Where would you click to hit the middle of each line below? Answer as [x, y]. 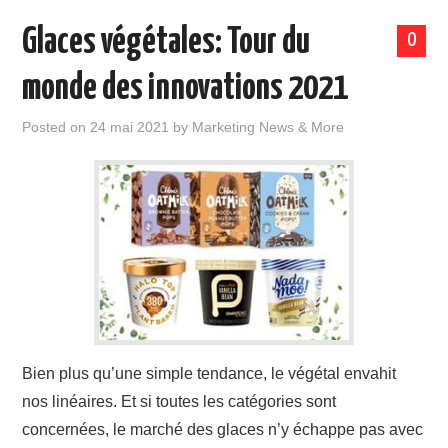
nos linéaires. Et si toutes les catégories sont [179, 401]
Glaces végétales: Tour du [166, 43]
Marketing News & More [268, 127]
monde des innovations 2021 [185, 89]
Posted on [56, 127]
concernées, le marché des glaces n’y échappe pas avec [223, 429]
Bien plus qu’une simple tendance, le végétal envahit [209, 373]
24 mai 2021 [130, 127]
